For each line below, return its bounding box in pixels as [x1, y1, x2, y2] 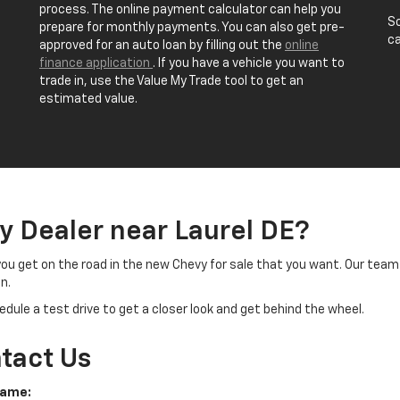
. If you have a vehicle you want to [153, 57, 345, 70]
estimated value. [39, 93, 137, 105]
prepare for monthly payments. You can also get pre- [39, 21, 345, 34]
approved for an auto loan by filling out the [39, 39, 285, 52]
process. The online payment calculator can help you [39, 4, 341, 16]
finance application [39, 57, 153, 70]
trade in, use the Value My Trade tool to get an [39, 75, 304, 87]
